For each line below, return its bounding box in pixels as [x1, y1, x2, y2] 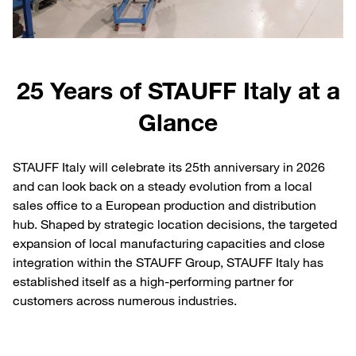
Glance [138, 107, 218, 137]
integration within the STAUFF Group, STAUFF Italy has [13, 254, 323, 271]
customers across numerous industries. [13, 292, 237, 309]
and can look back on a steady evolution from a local [13, 178, 312, 195]
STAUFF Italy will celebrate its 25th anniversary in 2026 [13, 159, 325, 176]
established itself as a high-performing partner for [13, 273, 293, 290]
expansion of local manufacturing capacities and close [13, 235, 325, 252]
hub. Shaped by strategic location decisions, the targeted [13, 216, 337, 233]
